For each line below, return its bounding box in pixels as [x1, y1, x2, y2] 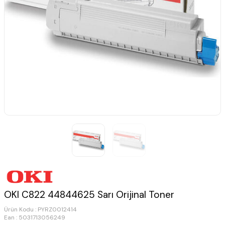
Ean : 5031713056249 [4, 213, 65, 222]
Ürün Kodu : [4, 205, 38, 214]
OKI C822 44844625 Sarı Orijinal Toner [4, 188, 174, 201]
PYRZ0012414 [38, 205, 77, 214]
